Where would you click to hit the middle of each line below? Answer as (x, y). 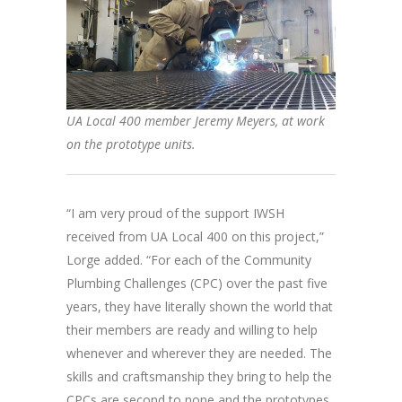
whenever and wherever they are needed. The (199, 354)
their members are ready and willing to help (192, 330)
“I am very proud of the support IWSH (175, 214)
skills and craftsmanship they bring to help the (199, 377)
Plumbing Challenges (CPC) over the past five (197, 284)
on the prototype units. (131, 144)
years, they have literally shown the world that (200, 307)
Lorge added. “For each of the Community (189, 260)
